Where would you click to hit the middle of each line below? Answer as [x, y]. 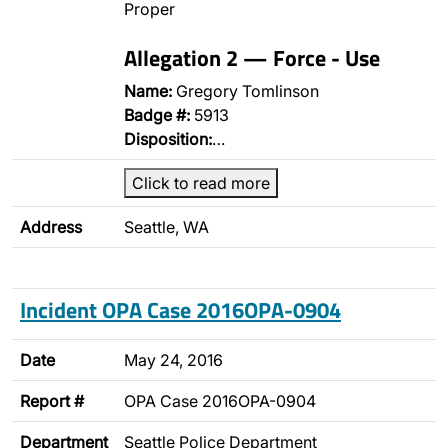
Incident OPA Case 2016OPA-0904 [180, 309]
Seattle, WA [166, 227]
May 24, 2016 [173, 360]
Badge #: [157, 115]
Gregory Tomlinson [245, 91]
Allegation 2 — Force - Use [252, 57]
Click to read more [201, 183]
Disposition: [168, 139]
